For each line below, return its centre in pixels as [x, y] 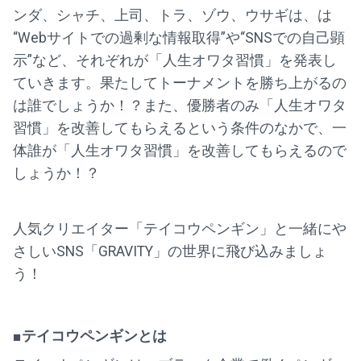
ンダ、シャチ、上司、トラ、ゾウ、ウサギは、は [172, 16]
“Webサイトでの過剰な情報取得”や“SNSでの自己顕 [179, 38]
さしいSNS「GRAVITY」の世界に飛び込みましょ [170, 252]
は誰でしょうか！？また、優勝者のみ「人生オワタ [180, 106]
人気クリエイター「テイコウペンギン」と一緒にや [180, 229]
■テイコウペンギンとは [90, 336]
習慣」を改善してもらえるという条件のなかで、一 [180, 129]
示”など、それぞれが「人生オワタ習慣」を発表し [175, 61]
